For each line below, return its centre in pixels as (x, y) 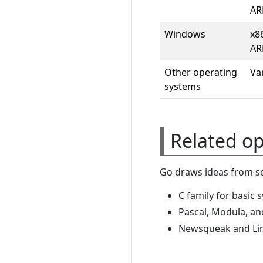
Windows (185, 34)
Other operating (201, 72)
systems (183, 86)
